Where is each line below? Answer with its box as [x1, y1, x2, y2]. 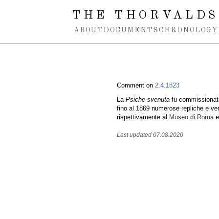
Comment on [117, 82, 155, 89]
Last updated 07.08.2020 [117, 131, 183, 138]
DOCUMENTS [103, 27, 159, 34]
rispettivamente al [117, 113, 169, 121]
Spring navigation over [10, 5, 81, 13]
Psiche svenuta [126, 96, 170, 103]
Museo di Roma [169, 113, 214, 121]
